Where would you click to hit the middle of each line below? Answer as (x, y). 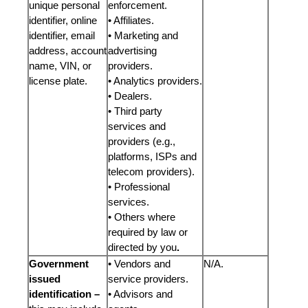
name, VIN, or (60, 66)
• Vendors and (139, 264)
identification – (64, 294)
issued (45, 279)
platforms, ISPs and (152, 156)
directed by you (142, 247)
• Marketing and (143, 35)
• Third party (135, 111)
